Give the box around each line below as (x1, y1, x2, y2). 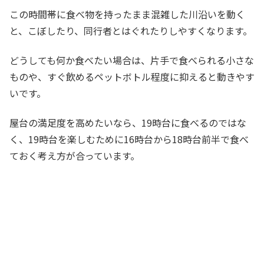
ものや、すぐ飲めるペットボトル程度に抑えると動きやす (9, 69, 255, 84)
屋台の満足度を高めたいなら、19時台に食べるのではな (9, 115, 246, 130)
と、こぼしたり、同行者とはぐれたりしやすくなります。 (9, 23, 252, 38)
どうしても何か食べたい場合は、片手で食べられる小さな (9, 52, 254, 67)
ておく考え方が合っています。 (9, 148, 140, 163)
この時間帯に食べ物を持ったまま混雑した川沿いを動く (9, 6, 245, 21)
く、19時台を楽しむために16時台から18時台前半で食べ (9, 132, 249, 147)
